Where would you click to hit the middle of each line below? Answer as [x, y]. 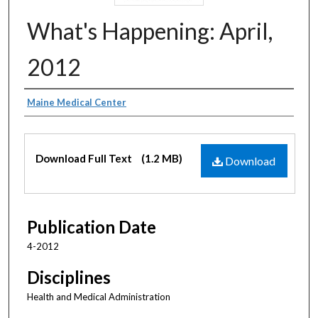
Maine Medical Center [77, 102]
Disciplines [69, 278]
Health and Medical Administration [99, 297]
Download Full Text [85, 158]
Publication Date [92, 227]
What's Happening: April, [150, 31]
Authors [55, 104]
